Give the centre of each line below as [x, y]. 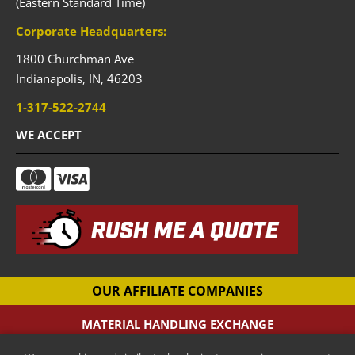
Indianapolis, [52, 79]
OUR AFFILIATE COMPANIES [177, 291]
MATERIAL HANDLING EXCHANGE [177, 324]
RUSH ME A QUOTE [185, 231]
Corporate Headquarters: [91, 31]
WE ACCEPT [49, 135]
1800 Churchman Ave [75, 59]
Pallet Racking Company [177, 344]
